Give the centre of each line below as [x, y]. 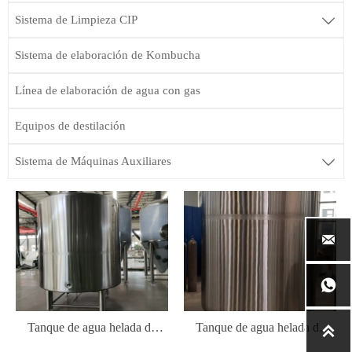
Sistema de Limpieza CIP [76, 20]
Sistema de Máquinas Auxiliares [93, 161]
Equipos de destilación [70, 126]
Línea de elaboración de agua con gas [108, 91]
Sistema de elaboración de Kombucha [108, 55]
